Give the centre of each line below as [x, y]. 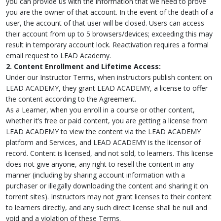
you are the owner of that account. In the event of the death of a [110, 12]
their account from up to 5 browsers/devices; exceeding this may [109, 34]
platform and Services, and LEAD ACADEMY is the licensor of [103, 142]
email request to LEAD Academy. [58, 55]
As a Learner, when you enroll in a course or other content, [100, 110]
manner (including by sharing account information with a [95, 175]
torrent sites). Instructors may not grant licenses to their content [109, 197]
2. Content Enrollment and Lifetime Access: [83, 66]
